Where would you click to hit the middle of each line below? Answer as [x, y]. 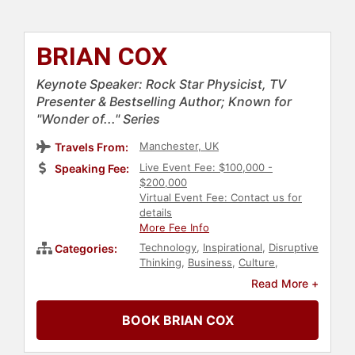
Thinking [160, 263]
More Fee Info [174, 228]
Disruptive [294, 248]
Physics [158, 278]
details [156, 213]
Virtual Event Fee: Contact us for [221, 198]
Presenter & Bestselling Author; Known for [164, 102]
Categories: [86, 249]
